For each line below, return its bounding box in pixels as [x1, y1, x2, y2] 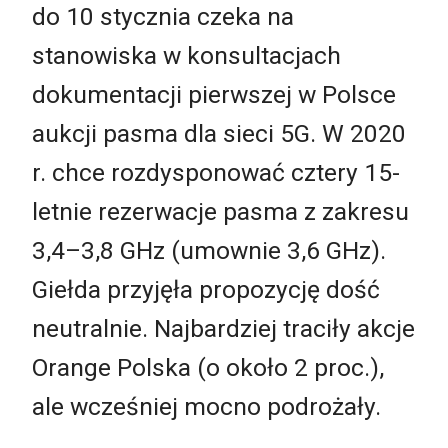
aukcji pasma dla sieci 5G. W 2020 [32, 119, 406, 149]
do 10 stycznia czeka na [32, 2, 294, 32]
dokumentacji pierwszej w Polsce [32, 80, 396, 110]
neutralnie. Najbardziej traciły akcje [32, 314, 415, 344]
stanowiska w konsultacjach [32, 41, 341, 71]
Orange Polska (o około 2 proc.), [32, 353, 384, 383]
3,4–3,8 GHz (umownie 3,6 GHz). [32, 236, 386, 266]
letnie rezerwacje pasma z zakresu [32, 197, 409, 227]
